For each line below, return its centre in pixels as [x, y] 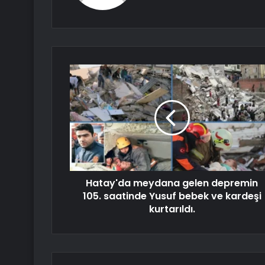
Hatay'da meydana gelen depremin [172, 183]
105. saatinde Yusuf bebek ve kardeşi [172, 196]
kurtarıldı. [172, 209]
